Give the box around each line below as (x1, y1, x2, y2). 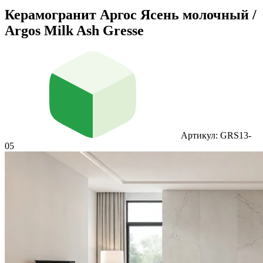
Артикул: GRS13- (181, 130, 251, 140)
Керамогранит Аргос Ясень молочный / (5, 6, 257, 22)
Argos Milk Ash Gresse (5, 22, 144, 38)
